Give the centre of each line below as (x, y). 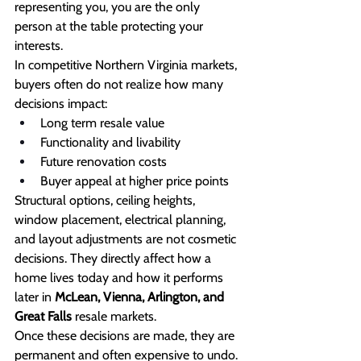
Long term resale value (102, 123)
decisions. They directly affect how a (114, 259)
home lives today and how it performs (120, 278)
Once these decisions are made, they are (126, 336)
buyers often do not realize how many (120, 85)
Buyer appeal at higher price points (135, 181)
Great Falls (43, 317)
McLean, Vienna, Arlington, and (141, 297)
